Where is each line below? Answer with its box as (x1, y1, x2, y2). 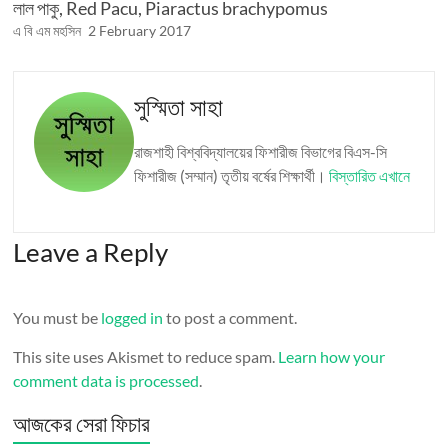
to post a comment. (163, 308, 298, 327)
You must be (13, 308, 102, 327)
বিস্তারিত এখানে (329, 166, 411, 185)
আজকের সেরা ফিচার (13, 410, 151, 437)
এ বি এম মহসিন (13, 22, 82, 39)
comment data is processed (13, 371, 200, 390)
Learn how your (278, 347, 386, 366)
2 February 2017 (88, 22, 192, 39)
